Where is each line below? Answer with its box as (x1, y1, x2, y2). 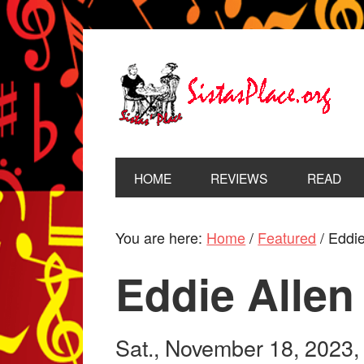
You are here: (115, 227, 207, 249)
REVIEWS (210, 168, 268, 187)
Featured (258, 227, 317, 249)
